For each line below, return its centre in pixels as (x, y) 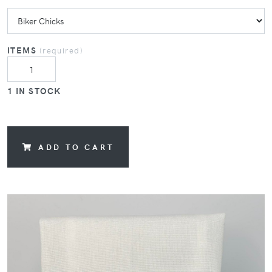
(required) (61, 50)
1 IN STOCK (34, 91)
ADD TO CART (76, 147)
